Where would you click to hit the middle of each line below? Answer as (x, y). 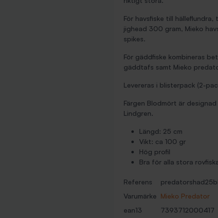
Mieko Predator (185, 196)
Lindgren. (138, 113)
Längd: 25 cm (161, 131)
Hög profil (155, 152)
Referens (138, 182)
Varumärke (140, 196)
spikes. (135, 39)
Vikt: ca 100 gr (163, 141)
